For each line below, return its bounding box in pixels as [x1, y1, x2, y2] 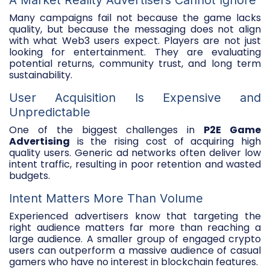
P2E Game [204, 122, 262, 137]
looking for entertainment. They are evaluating [9, 45, 261, 59]
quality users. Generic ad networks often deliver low [9, 145, 261, 160]
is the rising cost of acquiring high [70, 134, 261, 148]
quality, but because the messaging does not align [9, 22, 261, 36]
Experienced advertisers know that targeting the [9, 209, 261, 223]
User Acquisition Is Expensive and [9, 90, 261, 105]
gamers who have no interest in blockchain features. [9, 254, 258, 269]
